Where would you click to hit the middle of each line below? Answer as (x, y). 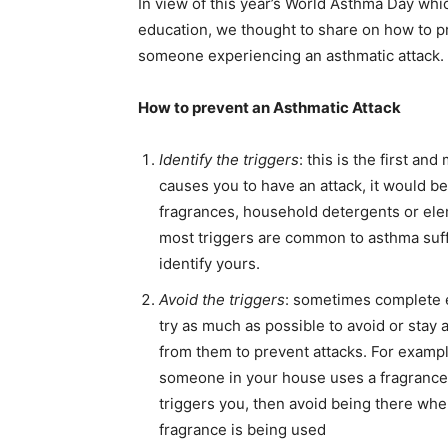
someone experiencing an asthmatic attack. (291, 56)
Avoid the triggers (222, 300)
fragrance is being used (242, 430)
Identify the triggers (229, 160)
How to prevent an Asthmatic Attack (269, 108)
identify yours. (209, 264)
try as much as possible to (251, 326)
